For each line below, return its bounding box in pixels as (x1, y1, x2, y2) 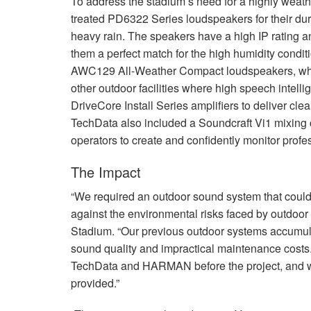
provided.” (71, 274, 119, 291)
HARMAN (142, 257, 192, 274)
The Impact (71, 161, 141, 182)
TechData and (71, 257, 142, 274)
